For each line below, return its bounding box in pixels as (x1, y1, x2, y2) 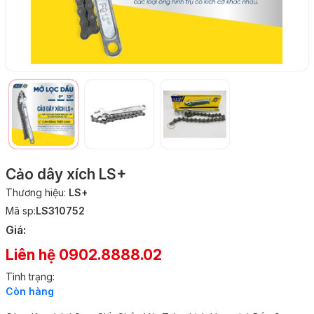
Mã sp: (6, 204, 36, 217)
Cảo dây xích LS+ (6, 165, 126, 183)
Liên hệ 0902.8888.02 (6, 245, 162, 264)
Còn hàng (6, 285, 54, 297)
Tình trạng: (6, 270, 55, 282)
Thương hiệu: (6, 186, 66, 198)
